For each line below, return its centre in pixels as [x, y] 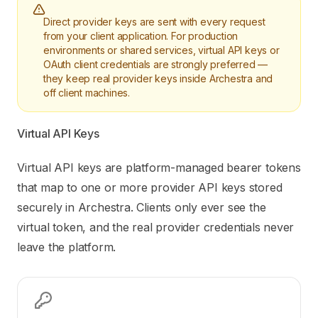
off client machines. [87, 92]
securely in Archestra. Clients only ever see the [142, 207]
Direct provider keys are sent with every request [154, 21]
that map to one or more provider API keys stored [150, 187]
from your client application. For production [141, 35]
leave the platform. [67, 247]
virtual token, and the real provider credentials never [156, 227]
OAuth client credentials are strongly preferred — [156, 64]
